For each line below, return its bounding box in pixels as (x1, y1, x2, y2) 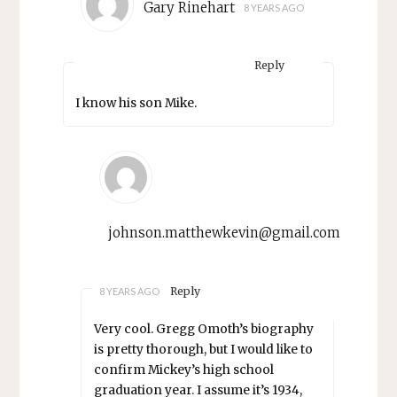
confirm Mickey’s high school (93, 362, 274, 378)
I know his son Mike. (75, 96, 198, 112)
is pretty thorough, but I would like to (93, 342, 313, 358)
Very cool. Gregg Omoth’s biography (93, 322, 314, 338)
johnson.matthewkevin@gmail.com (108, 223, 341, 241)
